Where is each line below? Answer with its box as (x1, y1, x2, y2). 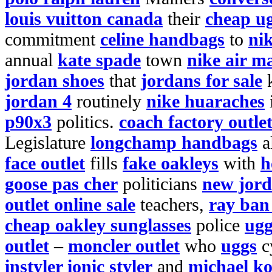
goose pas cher (5, 174, 118, 194)
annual (5, 50, 58, 70)
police (191, 215, 245, 235)
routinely (72, 91, 146, 111)
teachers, (135, 194, 209, 214)
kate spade (58, 50, 141, 70)
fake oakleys (123, 153, 219, 173)
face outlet (5, 153, 85, 173)
